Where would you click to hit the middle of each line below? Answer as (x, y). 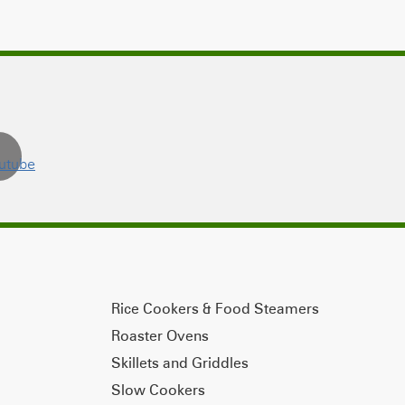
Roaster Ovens (160, 335)
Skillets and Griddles (179, 362)
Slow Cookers (158, 389)
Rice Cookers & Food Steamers (215, 308)
